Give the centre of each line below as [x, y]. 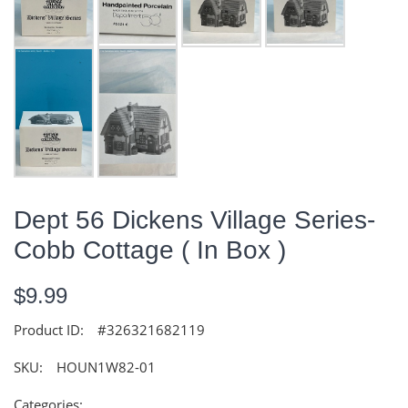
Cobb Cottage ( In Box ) [150, 250]
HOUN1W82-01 [106, 367]
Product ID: [49, 329]
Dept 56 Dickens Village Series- [194, 219]
